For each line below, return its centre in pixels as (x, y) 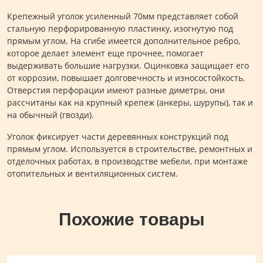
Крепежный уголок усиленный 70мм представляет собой (123, 16)
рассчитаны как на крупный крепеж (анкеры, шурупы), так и (130, 102)
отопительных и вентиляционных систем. (92, 173)
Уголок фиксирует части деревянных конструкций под (118, 136)
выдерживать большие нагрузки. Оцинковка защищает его (128, 65)
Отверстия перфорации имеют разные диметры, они (116, 90)
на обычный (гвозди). (50, 114)
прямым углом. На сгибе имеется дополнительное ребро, (124, 41)
